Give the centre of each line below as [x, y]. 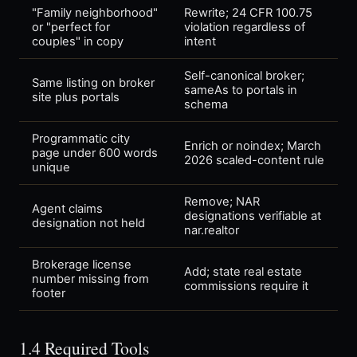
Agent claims [67, 209]
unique [51, 168]
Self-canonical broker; [244, 76]
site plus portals [76, 98]
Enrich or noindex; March [253, 146]
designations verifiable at [253, 216]
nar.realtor [212, 231]
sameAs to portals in [241, 90]
